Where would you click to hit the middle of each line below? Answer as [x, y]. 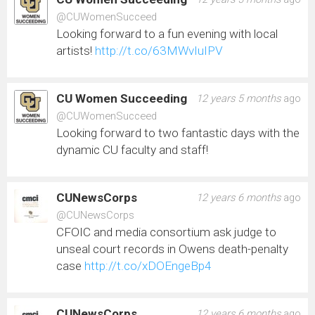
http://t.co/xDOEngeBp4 [148, 265]
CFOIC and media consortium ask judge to [166, 232]
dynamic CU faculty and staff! [132, 149]
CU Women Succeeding [122, 98]
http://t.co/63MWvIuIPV [159, 50]
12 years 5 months [238, 98]
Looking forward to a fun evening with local [167, 33]
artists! [76, 50]
